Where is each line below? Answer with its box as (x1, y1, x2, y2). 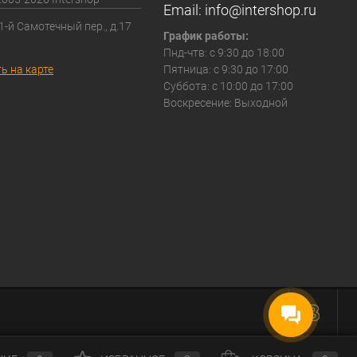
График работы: (163, 29, 249, 43)
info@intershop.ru (204, 2, 316, 19)
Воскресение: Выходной (163, 96, 288, 110)
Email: (163, 2, 205, 19)
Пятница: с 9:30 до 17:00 (163, 63, 288, 76)
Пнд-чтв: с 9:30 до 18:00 (163, 46, 284, 60)
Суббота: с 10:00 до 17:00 (163, 80, 293, 93)
